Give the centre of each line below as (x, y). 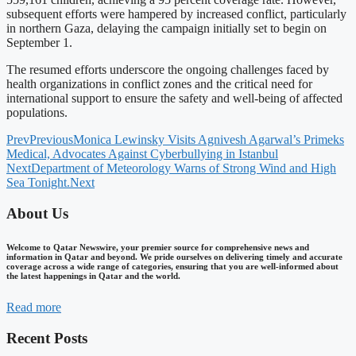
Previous (51, 140)
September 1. (39, 43)
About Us (37, 214)
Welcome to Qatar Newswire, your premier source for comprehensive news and (158, 248)
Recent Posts (47, 338)
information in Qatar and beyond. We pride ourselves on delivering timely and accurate (174, 257)
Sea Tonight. (38, 183)
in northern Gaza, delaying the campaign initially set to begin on (166, 29)
